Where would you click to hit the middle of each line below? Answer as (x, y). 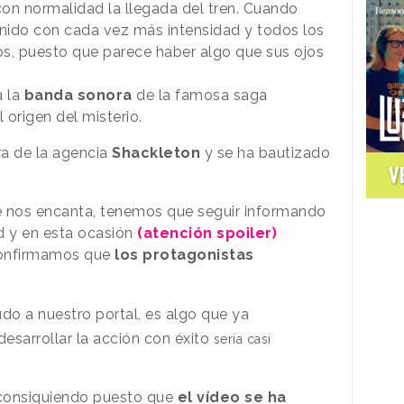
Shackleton (156, 152)
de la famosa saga (200, 95)
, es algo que (185, 314)
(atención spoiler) (205, 233)
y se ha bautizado (265, 152)
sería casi (242, 339)
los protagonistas (184, 254)
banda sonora (78, 95)
